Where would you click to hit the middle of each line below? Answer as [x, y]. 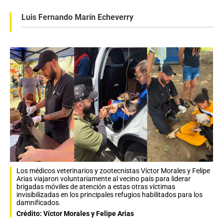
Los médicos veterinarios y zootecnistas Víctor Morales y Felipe [113, 170]
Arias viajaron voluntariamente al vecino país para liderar [104, 178]
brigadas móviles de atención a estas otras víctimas [96, 186]
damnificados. [39, 202]
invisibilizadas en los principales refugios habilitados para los [110, 194]
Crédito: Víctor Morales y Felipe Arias [75, 213]
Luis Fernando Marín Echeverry [77, 17]
